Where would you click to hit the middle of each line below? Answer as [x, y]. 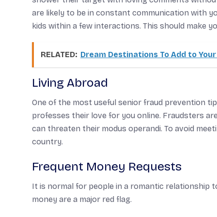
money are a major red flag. [82, 199]
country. [47, 142]
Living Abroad [70, 83]
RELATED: [59, 54]
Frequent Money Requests [107, 167]
